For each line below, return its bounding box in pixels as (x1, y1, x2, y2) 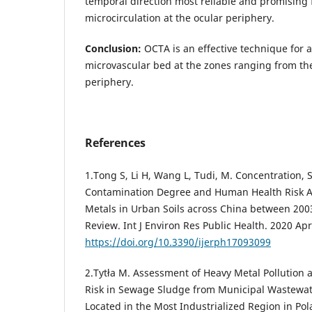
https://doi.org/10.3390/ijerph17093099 (85, 235, 271, 249)
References (85, 134, 146, 150)
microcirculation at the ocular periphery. (85, 10, 274, 24)
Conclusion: (85, 41, 141, 55)
